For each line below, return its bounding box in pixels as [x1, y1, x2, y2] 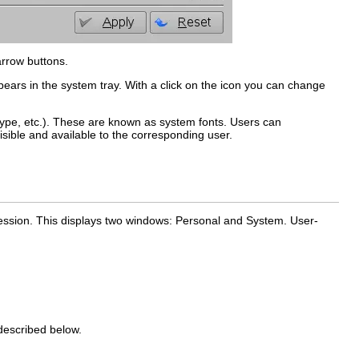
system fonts [159, 115, 224, 128]
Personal [175, 214, 220, 228]
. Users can [224, 115, 281, 128]
